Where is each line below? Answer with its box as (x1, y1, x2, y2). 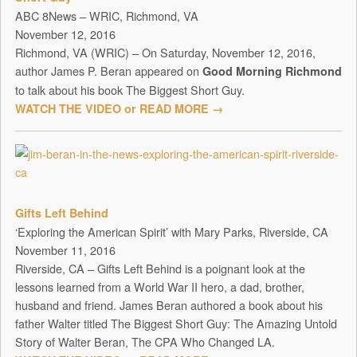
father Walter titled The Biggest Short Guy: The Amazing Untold (14, 315, 337, 332)
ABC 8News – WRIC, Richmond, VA (14, 7, 198, 25)
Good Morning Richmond (202, 63, 342, 80)
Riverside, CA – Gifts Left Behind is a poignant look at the (14, 260, 305, 277)
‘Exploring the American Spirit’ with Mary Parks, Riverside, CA (14, 223, 328, 241)
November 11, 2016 (14, 241, 116, 259)
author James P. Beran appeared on (14, 62, 202, 80)
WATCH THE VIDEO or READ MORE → (14, 100, 223, 117)
